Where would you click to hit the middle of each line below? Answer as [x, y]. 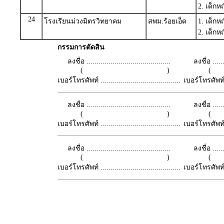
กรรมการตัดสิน [81, 47]
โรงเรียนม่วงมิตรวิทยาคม [83, 21]
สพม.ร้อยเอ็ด [167, 21]
